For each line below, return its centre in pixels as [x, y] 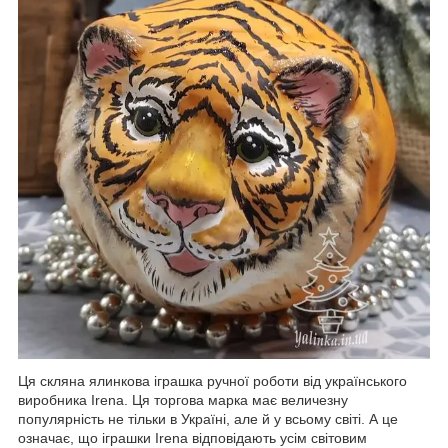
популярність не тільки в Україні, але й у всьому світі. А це [208, 419]
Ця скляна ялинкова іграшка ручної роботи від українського [212, 381]
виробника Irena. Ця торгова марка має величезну [183, 400]
